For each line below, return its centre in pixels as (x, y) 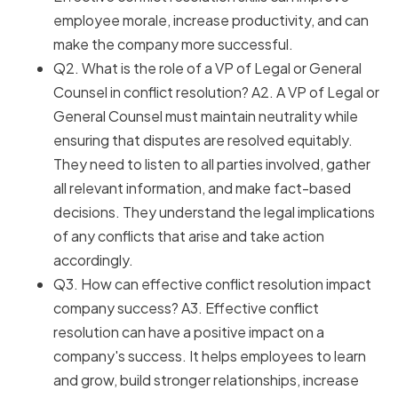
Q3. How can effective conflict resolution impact (212, 284)
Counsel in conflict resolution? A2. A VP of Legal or (216, 92)
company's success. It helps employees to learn (210, 356)
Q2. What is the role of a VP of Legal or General (207, 68)
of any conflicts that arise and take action (189, 236)
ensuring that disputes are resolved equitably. (203, 140)
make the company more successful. (173, 44)
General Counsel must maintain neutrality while (206, 116)
